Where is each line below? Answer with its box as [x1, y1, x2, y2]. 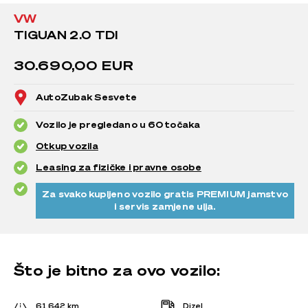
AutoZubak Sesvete [36, 91, 137, 102]
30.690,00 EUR [14, 57, 134, 73]
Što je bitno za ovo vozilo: [14, 261, 221, 278]
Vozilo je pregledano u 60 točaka [36, 119, 201, 130]
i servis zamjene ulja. [114, 201, 216, 212]
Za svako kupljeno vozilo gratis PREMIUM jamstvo [41, 188, 289, 199]
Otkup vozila [36, 140, 98, 151]
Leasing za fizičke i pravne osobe [36, 162, 201, 173]
